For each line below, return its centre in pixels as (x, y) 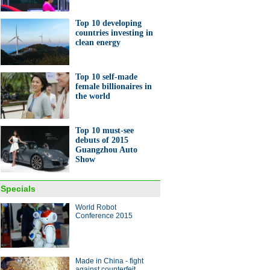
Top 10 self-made (106, 77)
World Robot (96, 207)
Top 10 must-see (105, 130)
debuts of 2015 (102, 140)
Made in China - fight (109, 261)
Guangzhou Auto (106, 150)
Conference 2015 (104, 216)
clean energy (98, 42)
